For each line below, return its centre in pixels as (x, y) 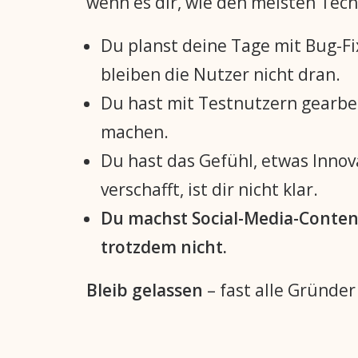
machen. (135, 132)
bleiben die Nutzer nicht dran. (221, 74)
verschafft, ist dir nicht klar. (209, 189)
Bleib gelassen (145, 290)
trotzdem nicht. (164, 247)
